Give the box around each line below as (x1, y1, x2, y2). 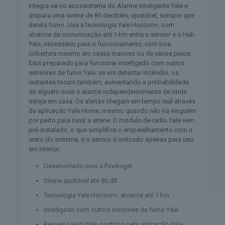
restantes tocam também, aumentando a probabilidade (29, 78, 189, 86)
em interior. (29, 145, 61, 153)
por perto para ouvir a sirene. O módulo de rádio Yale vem (29, 117, 195, 125)
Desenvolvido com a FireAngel (44, 162, 133, 170)
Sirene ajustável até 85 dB (44, 177, 118, 185)
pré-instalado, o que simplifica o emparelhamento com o (29, 126, 193, 134)
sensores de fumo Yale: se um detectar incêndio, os (29, 69, 179, 77)
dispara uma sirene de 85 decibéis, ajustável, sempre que (29, 12, 195, 20)
